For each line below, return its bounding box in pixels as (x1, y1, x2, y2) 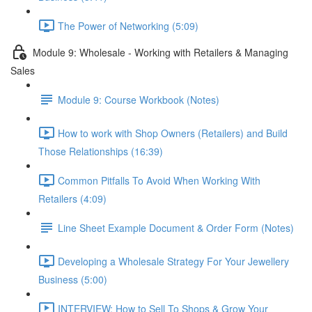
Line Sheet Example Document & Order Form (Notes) (58, 220, 294, 235)
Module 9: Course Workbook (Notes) (58, 92, 219, 107)
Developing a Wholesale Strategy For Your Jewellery (58, 253, 289, 268)
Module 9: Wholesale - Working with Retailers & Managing (33, 45, 288, 59)
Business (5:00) (38, 272, 107, 286)
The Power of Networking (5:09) (58, 18, 198, 33)
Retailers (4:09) (38, 192, 107, 205)
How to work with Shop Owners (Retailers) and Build (58, 125, 288, 140)
